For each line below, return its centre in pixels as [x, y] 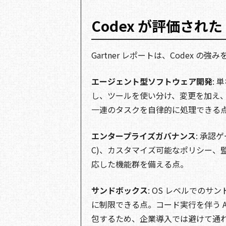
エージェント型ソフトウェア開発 [152, 81]
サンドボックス [120, 190]
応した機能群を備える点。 [140, 164]
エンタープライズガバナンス [144, 135]
